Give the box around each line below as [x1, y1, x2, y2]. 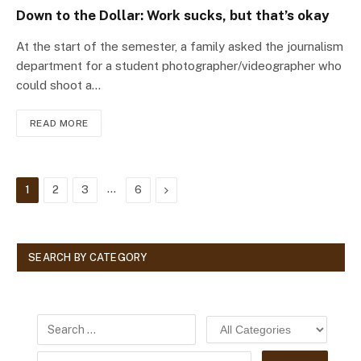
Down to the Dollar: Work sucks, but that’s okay [16, 7, 329, 24]
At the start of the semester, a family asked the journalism [16, 39, 343, 54]
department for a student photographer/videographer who [16, 59, 342, 73]
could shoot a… [16, 78, 101, 93]
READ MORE [30, 118, 89, 130]
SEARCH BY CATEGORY [28, 251, 147, 264]
